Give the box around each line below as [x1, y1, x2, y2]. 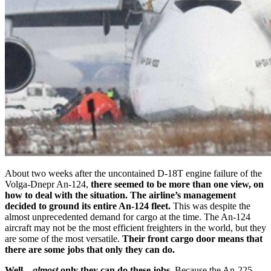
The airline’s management [130, 190, 236, 201]
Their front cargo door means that [122, 233, 263, 244]
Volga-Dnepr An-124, [5, 179, 88, 190]
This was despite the [171, 201, 250, 212]
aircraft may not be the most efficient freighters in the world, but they [5, 223, 266, 233]
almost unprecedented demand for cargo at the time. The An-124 [5, 212, 250, 223]
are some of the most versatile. [5, 233, 122, 244]
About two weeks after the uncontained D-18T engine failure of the [5, 168, 262, 179]
